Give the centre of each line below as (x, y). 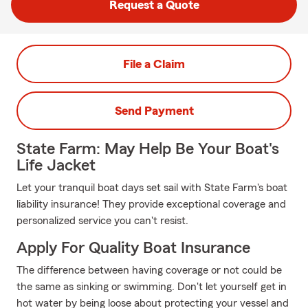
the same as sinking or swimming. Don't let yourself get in (152, 287)
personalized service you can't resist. (102, 221)
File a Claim (154, 64)
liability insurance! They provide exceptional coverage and (151, 204)
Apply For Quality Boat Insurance (133, 248)
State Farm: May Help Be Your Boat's (148, 149)
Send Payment (154, 111)
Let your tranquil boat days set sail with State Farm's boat (152, 188)
